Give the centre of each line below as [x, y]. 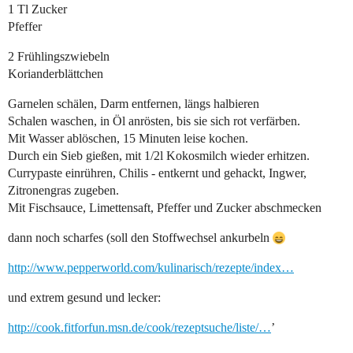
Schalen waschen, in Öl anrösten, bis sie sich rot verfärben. [154, 121]
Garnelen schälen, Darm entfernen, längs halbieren [134, 104]
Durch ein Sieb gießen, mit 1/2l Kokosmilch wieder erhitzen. [159, 156]
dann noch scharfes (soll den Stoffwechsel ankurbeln [140, 238]
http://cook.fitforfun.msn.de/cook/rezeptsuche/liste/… [139, 328]
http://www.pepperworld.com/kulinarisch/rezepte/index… [151, 268]
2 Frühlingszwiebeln [59, 57]
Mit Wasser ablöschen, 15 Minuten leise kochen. [128, 139]
